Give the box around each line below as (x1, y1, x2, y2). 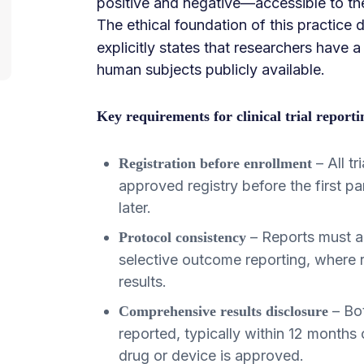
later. (119, 198, 151, 216)
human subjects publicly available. (97, 60, 325, 78)
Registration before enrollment (119, 154, 312, 171)
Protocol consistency (119, 228, 246, 245)
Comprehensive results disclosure (119, 302, 328, 319)
